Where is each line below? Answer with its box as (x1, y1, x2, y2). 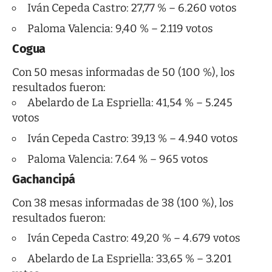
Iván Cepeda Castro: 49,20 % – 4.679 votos (27, 231, 240, 245)
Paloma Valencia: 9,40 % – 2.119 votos (27, 21, 213, 35)
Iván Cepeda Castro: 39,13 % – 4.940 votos (27, 131, 238, 145)
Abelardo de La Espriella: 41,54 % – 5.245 (27, 95, 233, 109)
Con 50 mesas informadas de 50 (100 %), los (12, 65, 235, 79)
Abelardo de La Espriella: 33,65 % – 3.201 (27, 252, 231, 266)
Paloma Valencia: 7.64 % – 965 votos (27, 152, 208, 166)
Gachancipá (12, 171, 75, 186)
